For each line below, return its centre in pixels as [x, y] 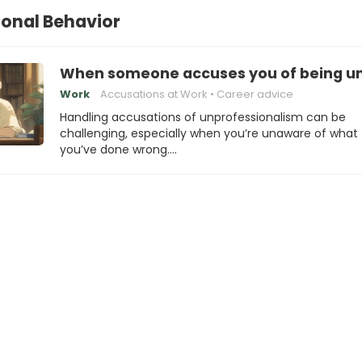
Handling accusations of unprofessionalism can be [203, 117]
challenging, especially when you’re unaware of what [209, 133]
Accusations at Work [154, 94]
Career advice [255, 94]
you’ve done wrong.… [118, 149]
